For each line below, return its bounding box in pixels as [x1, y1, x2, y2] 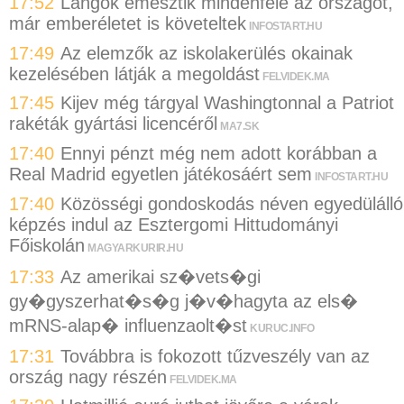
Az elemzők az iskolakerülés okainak [60, 42, 353, 63]
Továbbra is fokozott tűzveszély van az [60, 345, 370, 366]
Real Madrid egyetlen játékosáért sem [9, 164, 312, 185]
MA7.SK [220, 120, 259, 133]
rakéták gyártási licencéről [9, 114, 217, 134]
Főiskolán [9, 234, 85, 255]
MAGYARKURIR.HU [87, 241, 183, 254]
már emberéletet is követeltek [9, 14, 246, 34]
